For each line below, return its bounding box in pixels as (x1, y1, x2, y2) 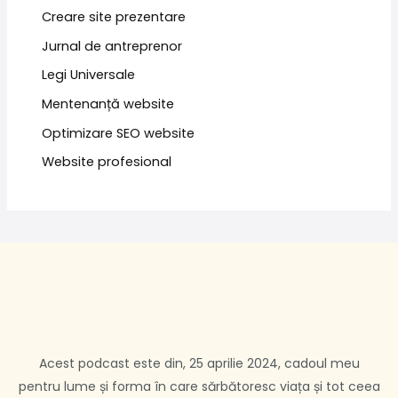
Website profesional (42, 153, 172, 171)
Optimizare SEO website (42, 123, 195, 142)
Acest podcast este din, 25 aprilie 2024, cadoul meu (38, 354, 360, 373)
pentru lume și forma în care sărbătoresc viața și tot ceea (18, 378, 380, 396)
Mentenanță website (42, 95, 175, 114)
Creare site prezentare (42, 8, 187, 27)
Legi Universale (42, 66, 136, 84)
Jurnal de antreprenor (42, 36, 183, 55)
